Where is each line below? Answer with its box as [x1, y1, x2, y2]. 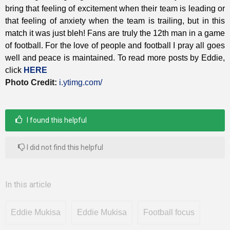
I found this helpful [25, 116, 87, 125]
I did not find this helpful [25, 143, 103, 152]
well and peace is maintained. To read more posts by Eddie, [5, 53, 225, 63]
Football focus [143, 208, 195, 217]
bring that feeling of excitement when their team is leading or [5, 4, 225, 13]
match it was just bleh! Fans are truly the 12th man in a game [5, 29, 225, 38]
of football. [5, 41, 46, 50]
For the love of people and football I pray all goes [45, 41, 225, 50]
